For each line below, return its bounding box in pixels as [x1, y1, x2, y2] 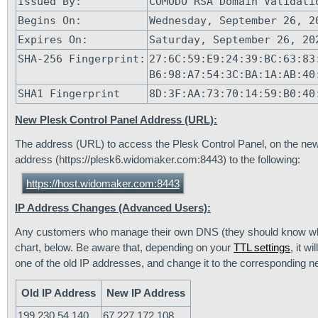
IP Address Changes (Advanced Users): [15, 202, 211, 214]
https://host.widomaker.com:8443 [26, 177, 180, 190]
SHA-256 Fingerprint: [18, 53, 146, 65]
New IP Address [106, 287, 185, 299]
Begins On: [18, 14, 82, 27]
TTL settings [234, 241, 290, 253]
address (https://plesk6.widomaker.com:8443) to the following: [15, 153, 300, 165]
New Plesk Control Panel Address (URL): [15, 114, 217, 126]
